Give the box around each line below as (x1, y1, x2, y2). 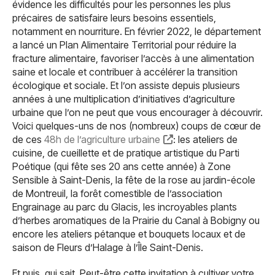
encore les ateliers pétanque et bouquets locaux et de (12, 228, 246, 240)
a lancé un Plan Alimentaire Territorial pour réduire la (12, 39, 236, 51)
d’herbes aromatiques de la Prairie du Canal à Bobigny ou (12, 214, 260, 227)
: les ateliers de (173, 133, 238, 145)
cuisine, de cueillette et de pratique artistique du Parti (12, 147, 239, 159)
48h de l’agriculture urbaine (44, 133, 160, 145)
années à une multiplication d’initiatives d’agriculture (12, 93, 235, 105)
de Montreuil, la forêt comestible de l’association (12, 187, 222, 199)
